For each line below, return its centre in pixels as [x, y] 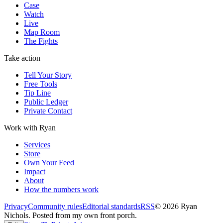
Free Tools [41, 84]
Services [37, 145]
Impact [35, 172]
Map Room [42, 32]
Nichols [16, 216]
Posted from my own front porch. [85, 216]
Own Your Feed [49, 163]
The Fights [41, 41]
